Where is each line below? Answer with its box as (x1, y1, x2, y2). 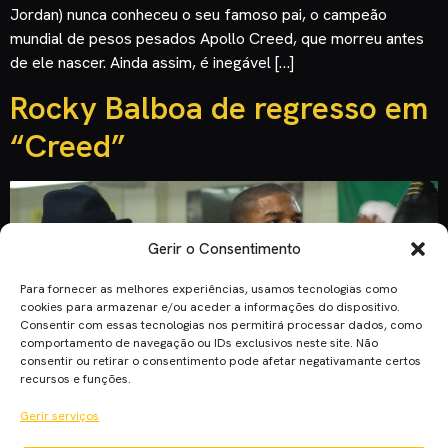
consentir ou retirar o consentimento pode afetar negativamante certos (20, 353, 421, 369)
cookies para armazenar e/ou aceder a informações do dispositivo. (20, 299, 400, 315)
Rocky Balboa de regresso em (10, 86, 428, 129)
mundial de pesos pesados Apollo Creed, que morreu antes (10, 27, 424, 49)
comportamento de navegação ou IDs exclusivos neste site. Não (20, 335, 378, 351)
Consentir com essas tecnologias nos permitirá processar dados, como (20, 317, 422, 333)
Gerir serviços (20, 408, 99, 424)
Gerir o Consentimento (147, 239, 301, 259)
